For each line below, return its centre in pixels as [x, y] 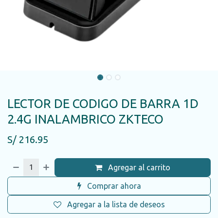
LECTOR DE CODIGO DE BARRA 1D [103, 103]
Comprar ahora [113, 186]
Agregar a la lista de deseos [116, 204]
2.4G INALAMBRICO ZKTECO [85, 119]
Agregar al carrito [138, 167]
